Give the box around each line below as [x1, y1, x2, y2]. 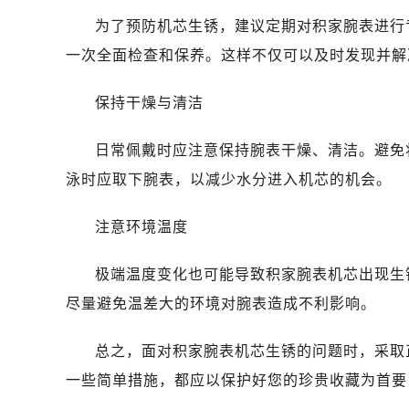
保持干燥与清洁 [95, 94, 204, 110]
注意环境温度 [95, 218, 188, 235]
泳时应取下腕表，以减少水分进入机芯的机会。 [66, 171, 392, 187]
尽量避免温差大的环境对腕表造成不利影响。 [66, 295, 376, 311]
